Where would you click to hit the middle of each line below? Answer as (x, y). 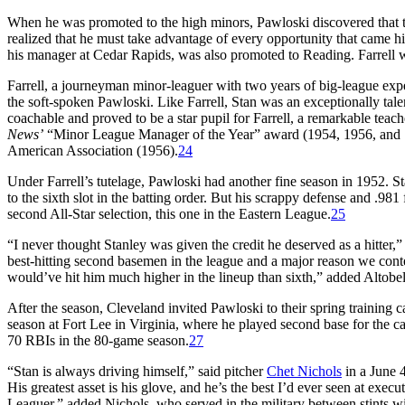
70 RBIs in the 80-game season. (98, 340)
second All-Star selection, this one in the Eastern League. (169, 213)
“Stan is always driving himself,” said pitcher (137, 371)
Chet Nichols (304, 371)
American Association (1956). (93, 150)
